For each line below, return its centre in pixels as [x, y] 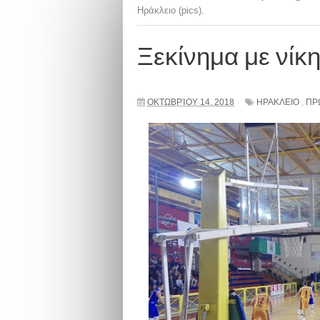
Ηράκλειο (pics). [171, 10]
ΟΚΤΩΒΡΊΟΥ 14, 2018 [191, 102]
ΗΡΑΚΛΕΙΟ [278, 102]
